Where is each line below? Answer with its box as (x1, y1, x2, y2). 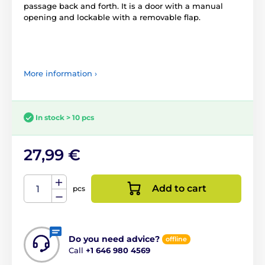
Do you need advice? (69, 233, 160, 244)
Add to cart (152, 182, 206, 194)
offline (166, 234, 187, 243)
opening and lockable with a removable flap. (24, 12, 201, 22)
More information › (24, 68, 97, 78)
